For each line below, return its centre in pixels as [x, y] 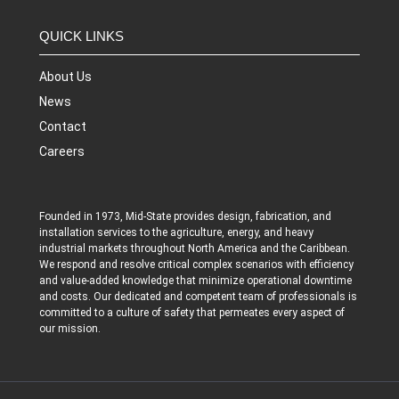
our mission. [70, 328]
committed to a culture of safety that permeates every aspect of [192, 312]
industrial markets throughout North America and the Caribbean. [195, 248]
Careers [62, 151]
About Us [65, 76]
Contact [63, 126]
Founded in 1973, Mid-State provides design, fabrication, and [185, 216]
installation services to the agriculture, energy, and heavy [176, 232]
